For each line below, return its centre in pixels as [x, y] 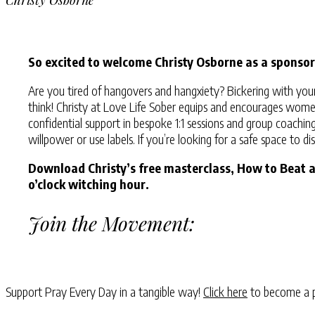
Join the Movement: [111, 223]
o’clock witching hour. [90, 184]
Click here [225, 291]
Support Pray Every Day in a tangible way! [104, 291]
